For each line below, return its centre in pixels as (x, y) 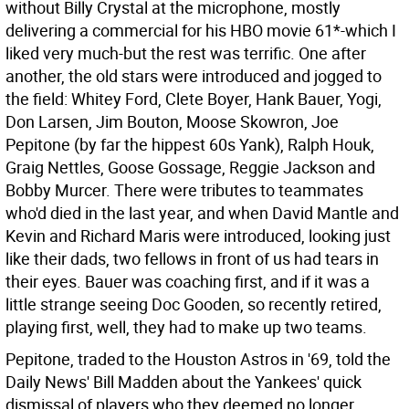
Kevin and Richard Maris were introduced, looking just (198, 236)
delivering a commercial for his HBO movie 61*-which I (201, 30)
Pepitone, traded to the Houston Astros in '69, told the (198, 359)
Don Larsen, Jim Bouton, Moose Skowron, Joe (172, 121)
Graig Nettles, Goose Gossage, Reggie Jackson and (190, 167)
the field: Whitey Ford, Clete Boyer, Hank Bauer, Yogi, (194, 99)
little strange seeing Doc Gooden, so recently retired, (194, 304)
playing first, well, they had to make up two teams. (186, 327)
